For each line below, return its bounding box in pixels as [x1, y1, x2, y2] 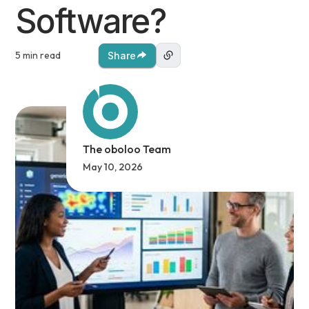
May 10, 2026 [82, 161, 143, 173]
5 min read [15, 49, 61, 61]
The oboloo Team [82, 142, 171, 156]
